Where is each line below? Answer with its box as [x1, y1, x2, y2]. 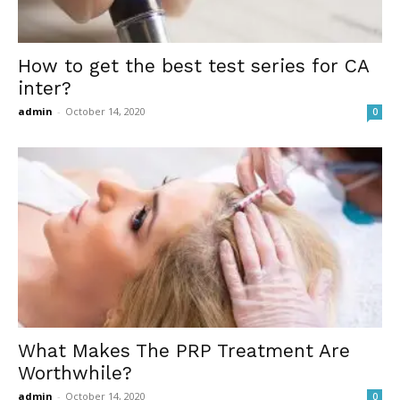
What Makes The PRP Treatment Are [18, 338, 350, 362]
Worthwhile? [18, 361, 132, 384]
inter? [18, 77, 71, 100]
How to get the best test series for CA [18, 54, 369, 78]
